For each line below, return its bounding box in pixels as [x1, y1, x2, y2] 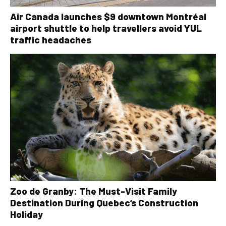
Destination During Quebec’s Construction [10, 197, 198, 209]
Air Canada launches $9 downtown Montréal [10, 11, 206, 23]
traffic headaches [10, 34, 91, 46]
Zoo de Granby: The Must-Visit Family [10, 185, 177, 197]
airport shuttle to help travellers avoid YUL [10, 22, 202, 34]
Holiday [10, 208, 43, 220]
